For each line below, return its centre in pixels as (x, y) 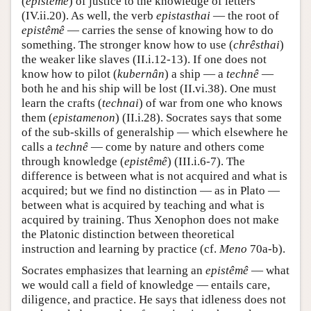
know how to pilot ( (69, 74)
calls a (39, 147)
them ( (37, 118)
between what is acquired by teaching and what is (143, 205)
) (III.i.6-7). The (206, 162)
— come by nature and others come (176, 147)
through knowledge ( (73, 162)
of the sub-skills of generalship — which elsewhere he (155, 133)
